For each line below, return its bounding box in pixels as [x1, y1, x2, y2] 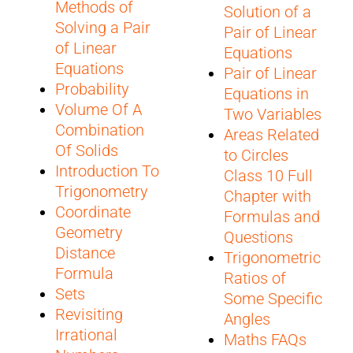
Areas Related [224, 124, 319, 144]
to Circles [224, 145, 288, 165]
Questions [224, 227, 293, 247]
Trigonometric [224, 247, 321, 267]
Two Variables [224, 104, 321, 124]
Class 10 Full [224, 165, 313, 185]
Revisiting [54, 304, 123, 324]
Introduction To [54, 161, 159, 180]
